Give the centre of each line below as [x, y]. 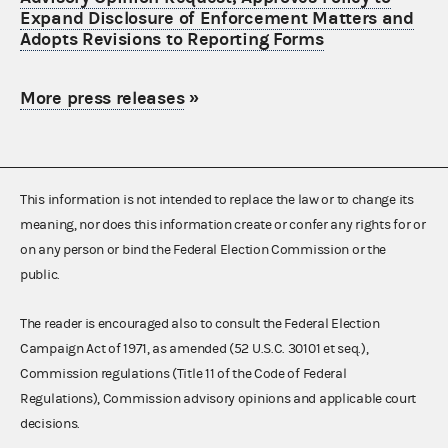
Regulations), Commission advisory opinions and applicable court [218, 398]
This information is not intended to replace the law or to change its [217, 199]
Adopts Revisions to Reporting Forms [172, 39]
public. [40, 274]
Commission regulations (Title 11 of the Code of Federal [183, 373]
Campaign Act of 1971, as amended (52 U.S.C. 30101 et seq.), [194, 348]
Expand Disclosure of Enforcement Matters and [217, 18]
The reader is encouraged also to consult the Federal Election [200, 323]
